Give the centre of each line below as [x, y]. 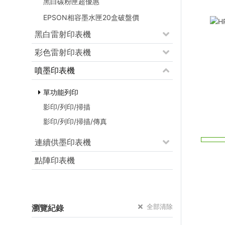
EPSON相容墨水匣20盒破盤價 [91, 17]
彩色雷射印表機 [63, 52]
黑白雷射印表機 [63, 34]
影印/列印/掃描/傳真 [75, 121]
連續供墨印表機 [63, 142]
